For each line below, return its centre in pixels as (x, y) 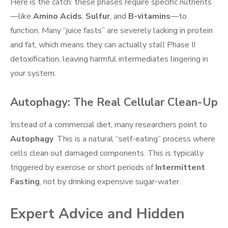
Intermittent (180, 168)
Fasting (25, 182)
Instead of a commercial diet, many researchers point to (109, 125)
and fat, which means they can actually (79, 45)
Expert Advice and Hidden (97, 214)
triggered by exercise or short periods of (83, 168)
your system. (33, 74)
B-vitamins (149, 17)
